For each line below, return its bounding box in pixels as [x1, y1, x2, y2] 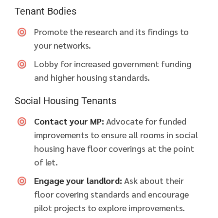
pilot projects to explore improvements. [34, 202, 185, 214]
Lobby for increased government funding [34, 58, 191, 70]
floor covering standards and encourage [34, 188, 189, 200]
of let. [34, 156, 58, 168]
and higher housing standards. [34, 72, 150, 83]
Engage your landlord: [34, 175, 122, 186]
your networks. [34, 39, 91, 51]
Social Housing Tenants [15, 95, 116, 107]
